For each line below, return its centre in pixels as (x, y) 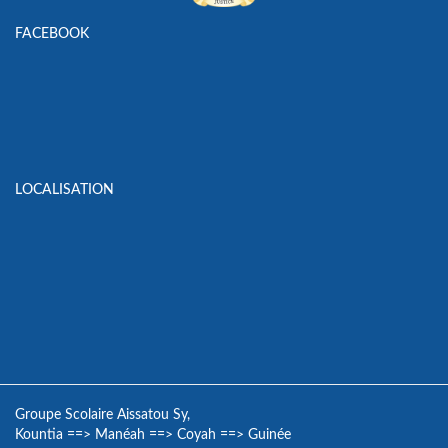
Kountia (39, 435)
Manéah (120, 435)
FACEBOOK (52, 34)
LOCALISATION (64, 190)
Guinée (269, 435)
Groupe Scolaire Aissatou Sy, (102, 415)
